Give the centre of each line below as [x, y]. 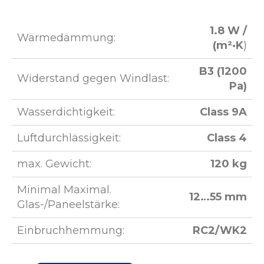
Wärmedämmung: [66, 38]
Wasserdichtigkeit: [66, 112]
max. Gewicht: [54, 164]
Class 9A [223, 112]
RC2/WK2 [220, 230]
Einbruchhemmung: [71, 230]
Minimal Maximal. [64, 190]
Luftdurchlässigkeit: [69, 138]
